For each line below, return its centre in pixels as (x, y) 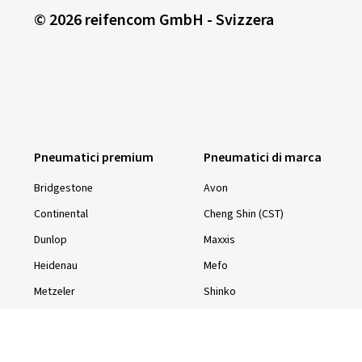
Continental (61, 215)
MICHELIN (55, 318)
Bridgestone (63, 189)
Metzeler (55, 292)
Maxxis (219, 240)
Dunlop (51, 240)
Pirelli (47, 344)
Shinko (220, 292)
